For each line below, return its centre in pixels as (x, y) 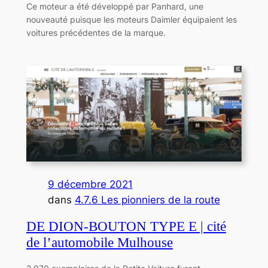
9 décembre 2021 (90, 184)
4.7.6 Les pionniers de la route (147, 200)
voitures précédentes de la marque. (96, 33)
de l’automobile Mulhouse (99, 243)
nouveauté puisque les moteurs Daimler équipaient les (131, 20)
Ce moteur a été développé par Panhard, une (115, 7)
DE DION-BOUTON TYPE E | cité (126, 227)
